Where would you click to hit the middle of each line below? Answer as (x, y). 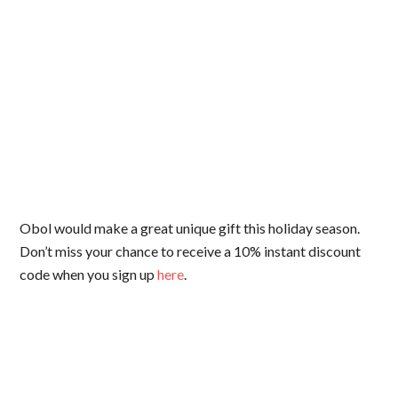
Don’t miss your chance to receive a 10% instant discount (191, 251)
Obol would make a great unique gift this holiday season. (190, 228)
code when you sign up (89, 275)
